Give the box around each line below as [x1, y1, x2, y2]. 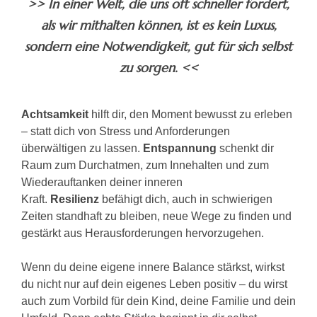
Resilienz [50, 193, 99, 206]
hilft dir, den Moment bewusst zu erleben [88, 108, 292, 121]
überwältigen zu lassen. [21, 142, 143, 155]
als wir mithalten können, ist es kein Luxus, [40, 17, 277, 34]
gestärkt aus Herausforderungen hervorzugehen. [21, 227, 264, 240]
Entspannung [143, 142, 217, 155]
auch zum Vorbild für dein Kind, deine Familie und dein [21, 295, 296, 308]
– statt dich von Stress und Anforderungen [21, 125, 230, 138]
